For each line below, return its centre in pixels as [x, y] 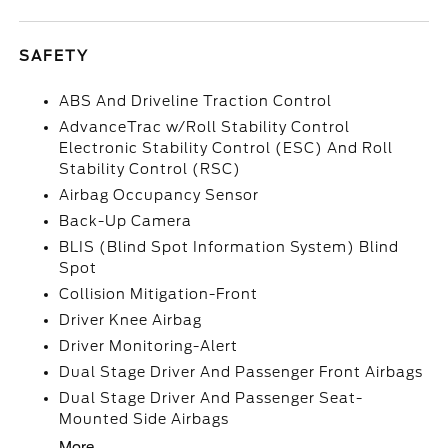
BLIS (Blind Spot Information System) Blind [229, 247]
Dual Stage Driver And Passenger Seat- [211, 398]
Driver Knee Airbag [131, 320]
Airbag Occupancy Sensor [159, 195]
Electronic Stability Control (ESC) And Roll [226, 148]
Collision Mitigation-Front [159, 294]
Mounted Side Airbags [144, 419]
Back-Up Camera [126, 221]
